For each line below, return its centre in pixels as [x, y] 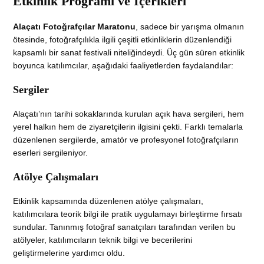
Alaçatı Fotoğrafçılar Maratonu [75, 26]
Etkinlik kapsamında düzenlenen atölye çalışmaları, [108, 201]
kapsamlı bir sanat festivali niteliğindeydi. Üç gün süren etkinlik [129, 52]
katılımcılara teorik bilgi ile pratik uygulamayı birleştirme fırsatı [128, 214]
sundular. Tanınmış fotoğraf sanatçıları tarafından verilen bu [125, 227]
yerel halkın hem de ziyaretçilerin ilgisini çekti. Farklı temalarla [128, 126]
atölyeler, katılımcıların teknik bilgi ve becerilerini [103, 240]
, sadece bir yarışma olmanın [190, 26]
